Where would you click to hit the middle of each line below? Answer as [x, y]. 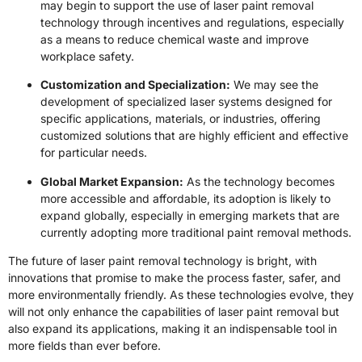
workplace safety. [87, 56]
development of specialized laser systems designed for [186, 102]
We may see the [274, 85]
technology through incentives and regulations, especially [192, 22]
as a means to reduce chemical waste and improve [175, 39]
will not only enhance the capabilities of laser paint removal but [174, 311]
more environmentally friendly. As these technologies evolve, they [181, 294]
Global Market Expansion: [112, 181]
